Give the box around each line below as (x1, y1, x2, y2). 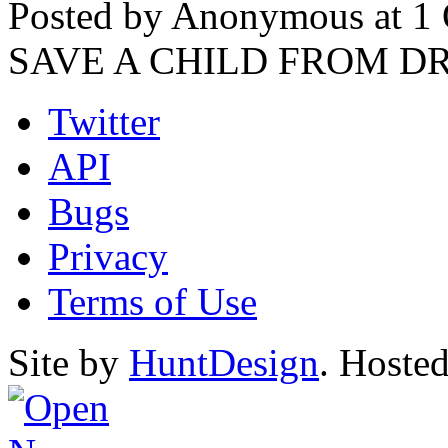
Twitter (48, 99, 160, 143)
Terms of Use (48, 279, 257, 323)
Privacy (48, 234, 168, 278)
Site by (8, 340, 129, 384)
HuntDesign (129, 340, 319, 384)
